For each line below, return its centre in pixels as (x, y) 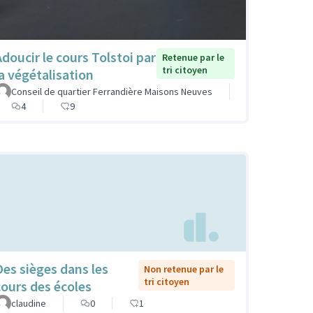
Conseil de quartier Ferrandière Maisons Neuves (112, 92)
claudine (29, 303)
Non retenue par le (183, 269)
